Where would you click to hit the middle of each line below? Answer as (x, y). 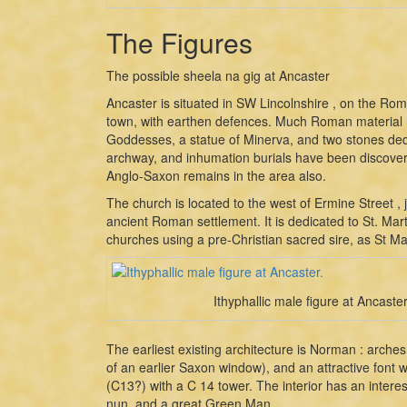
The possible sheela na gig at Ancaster (218, 75)
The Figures (179, 42)
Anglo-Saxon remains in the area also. (216, 175)
